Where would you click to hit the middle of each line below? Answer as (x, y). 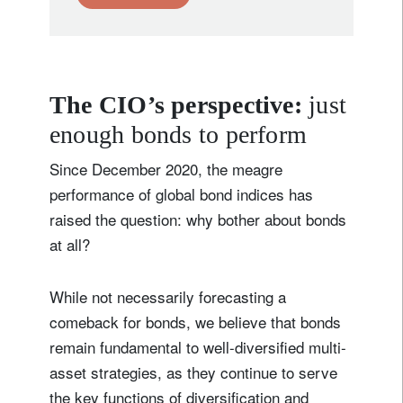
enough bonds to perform (179, 134)
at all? (72, 244)
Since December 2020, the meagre (166, 168)
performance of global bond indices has (181, 193)
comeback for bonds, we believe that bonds (195, 321)
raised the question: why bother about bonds (198, 219)
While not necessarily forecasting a (168, 296)
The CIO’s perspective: (179, 104)
